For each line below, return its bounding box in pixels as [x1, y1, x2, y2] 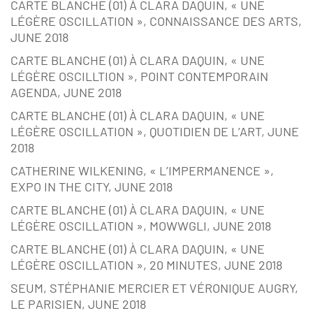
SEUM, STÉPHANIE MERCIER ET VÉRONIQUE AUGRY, [10, 280, 298, 296]
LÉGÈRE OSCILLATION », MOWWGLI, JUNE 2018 [10, 218, 271, 234]
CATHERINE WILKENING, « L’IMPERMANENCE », [10, 163, 274, 179]
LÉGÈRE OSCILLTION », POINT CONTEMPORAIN [10, 68, 268, 85]
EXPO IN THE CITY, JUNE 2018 [10, 179, 173, 195]
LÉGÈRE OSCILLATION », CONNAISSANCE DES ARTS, [10, 13, 302, 29]
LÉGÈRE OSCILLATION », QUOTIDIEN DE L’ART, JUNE [10, 124, 299, 140]
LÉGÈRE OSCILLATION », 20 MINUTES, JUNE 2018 [10, 257, 282, 273]
